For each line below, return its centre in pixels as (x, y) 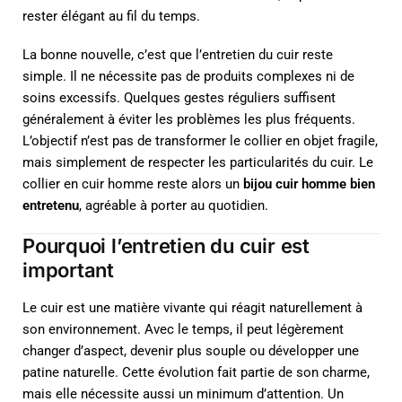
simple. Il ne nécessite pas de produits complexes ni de (188, 76)
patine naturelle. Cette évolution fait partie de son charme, (196, 373)
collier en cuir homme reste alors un (133, 184)
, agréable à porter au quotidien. (174, 205)
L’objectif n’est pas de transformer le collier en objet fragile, (200, 141)
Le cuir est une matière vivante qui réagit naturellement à (192, 308)
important (69, 271)
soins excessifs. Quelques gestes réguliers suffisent (179, 98)
